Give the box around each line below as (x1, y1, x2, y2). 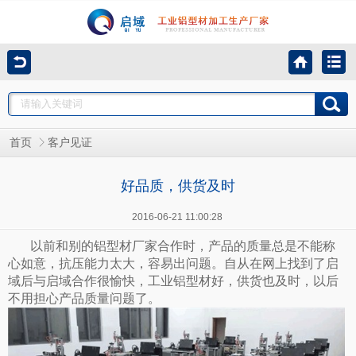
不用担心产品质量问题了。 (8, 292, 161, 305)
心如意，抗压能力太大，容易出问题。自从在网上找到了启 (8, 257, 339, 270)
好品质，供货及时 (121, 178, 235, 194)
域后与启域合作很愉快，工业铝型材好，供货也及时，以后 (8, 274, 339, 288)
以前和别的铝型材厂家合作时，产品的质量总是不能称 (30, 239, 335, 253)
